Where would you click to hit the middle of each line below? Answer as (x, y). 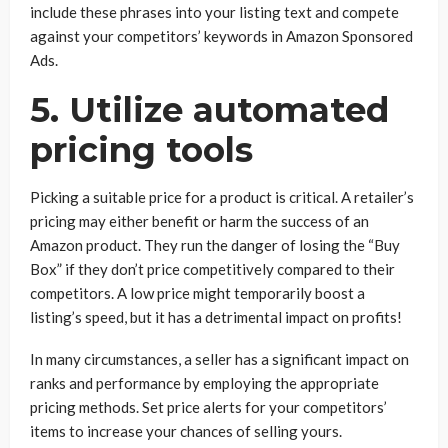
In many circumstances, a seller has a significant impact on (219, 359)
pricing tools (141, 150)
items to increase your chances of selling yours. (186, 431)
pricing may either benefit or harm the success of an (199, 221)
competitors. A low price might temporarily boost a (197, 293)
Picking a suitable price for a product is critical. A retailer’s (222, 197)
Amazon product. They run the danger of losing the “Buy (215, 245)
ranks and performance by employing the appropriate (204, 383)
